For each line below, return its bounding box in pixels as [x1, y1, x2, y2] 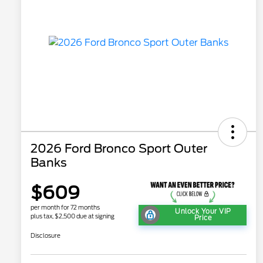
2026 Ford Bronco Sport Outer [31, 141, 207, 156]
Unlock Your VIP [175, 207, 231, 215]
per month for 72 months [31, 203, 100, 211]
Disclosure [31, 231, 60, 239]
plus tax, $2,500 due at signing [31, 212, 114, 220]
